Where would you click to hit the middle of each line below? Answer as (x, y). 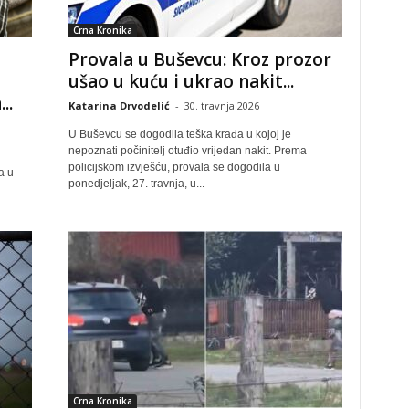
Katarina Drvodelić (119, 105)
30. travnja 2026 (221, 105)
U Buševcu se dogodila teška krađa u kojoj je (179, 134)
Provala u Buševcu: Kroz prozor (199, 59)
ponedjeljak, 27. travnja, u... (136, 184)
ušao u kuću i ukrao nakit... (181, 81)
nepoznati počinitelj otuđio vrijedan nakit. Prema (187, 151)
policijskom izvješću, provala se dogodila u (174, 167)
